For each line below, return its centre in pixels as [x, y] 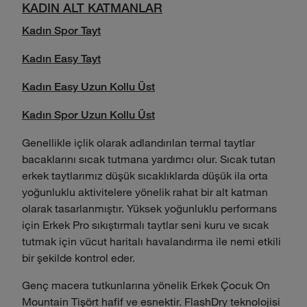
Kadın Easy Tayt [61, 59]
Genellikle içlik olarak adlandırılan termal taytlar [138, 142]
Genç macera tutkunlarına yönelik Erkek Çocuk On [146, 285]
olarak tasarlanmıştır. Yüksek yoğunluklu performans [149, 208]
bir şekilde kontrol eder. [78, 257]
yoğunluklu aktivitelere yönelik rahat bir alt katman [145, 192]
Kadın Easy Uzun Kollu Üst [88, 87]
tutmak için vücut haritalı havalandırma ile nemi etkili [151, 241]
